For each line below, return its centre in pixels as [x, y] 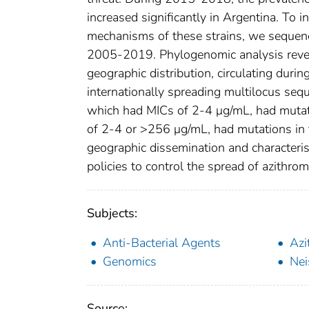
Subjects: [112, 213]
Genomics [130, 262]
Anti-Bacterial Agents [162, 243]
